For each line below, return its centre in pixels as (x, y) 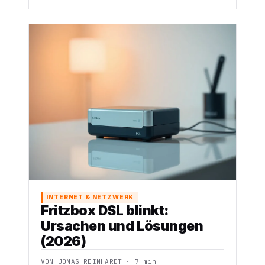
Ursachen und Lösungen (122, 226)
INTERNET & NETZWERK (90, 197)
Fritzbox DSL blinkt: (105, 211)
